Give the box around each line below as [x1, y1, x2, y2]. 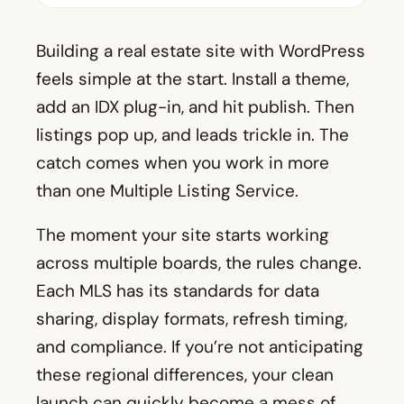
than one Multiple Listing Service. [36, 179, 298, 203]
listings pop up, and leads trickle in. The [36, 124, 349, 147]
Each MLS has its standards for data [36, 280, 319, 303]
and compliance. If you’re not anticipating [36, 335, 363, 359]
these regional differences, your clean [36, 363, 334, 387]
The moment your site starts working [36, 224, 329, 247]
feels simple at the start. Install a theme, [36, 68, 349, 91]
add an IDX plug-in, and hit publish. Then [36, 96, 354, 119]
